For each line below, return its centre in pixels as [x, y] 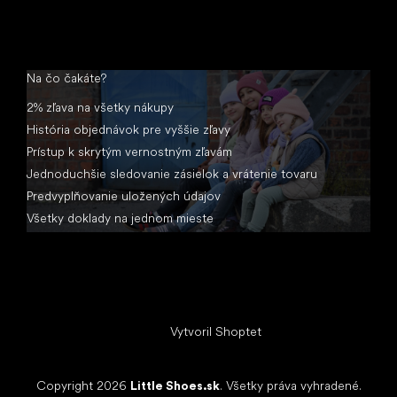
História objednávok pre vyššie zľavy [128, 129]
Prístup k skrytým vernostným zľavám [129, 151]
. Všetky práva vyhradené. [290, 385]
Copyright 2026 [83, 385]
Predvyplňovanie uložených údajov [124, 195]
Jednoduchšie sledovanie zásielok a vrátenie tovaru [172, 173]
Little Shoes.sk [175, 385]
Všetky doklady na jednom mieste [120, 218]
